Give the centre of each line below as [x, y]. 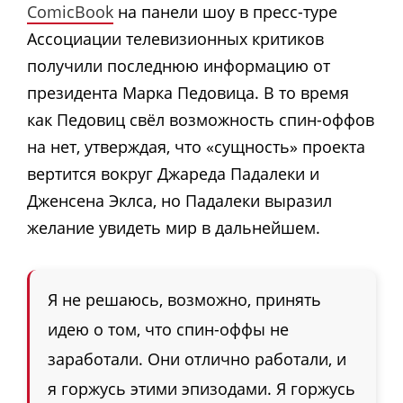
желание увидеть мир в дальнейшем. [174, 227]
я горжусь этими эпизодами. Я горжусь [201, 388]
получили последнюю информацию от [179, 65]
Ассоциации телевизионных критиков [175, 38]
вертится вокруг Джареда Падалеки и [173, 173]
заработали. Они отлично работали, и [197, 358]
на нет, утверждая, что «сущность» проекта [196, 146]
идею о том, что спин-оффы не [168, 329]
